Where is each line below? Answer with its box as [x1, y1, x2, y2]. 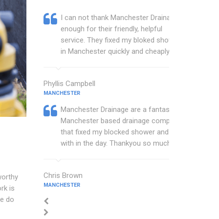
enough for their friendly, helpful [60, 24, 162, 33]
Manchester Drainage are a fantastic [60, 105, 177, 114]
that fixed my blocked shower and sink [60, 128, 183, 136]
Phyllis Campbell [43, 79, 95, 88]
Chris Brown [43, 171, 83, 180]
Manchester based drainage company [60, 116, 181, 125]
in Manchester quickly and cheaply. [60, 47, 171, 56]
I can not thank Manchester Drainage [60, 13, 178, 22]
